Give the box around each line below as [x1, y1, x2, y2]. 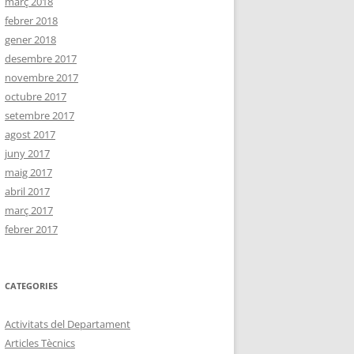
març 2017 [5, 203, 53, 218]
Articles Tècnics [5, 336, 75, 351]
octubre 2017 [5, 89, 66, 104]
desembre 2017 [5, 51, 77, 66]
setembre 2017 [5, 108, 74, 123]
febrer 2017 [5, 222, 58, 237]
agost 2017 [5, 127, 55, 142]
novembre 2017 [5, 70, 78, 85]
